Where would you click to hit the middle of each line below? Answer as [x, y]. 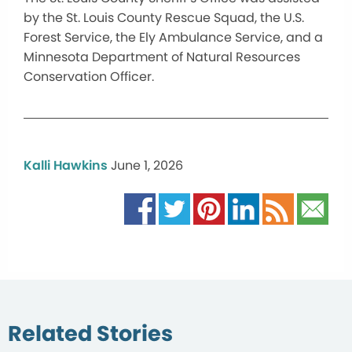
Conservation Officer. [89, 76]
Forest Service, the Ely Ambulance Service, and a [173, 37]
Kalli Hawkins [66, 165]
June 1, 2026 [147, 165]
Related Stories [90, 333]
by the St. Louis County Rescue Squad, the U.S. [164, 17]
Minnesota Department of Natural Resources [162, 57]
